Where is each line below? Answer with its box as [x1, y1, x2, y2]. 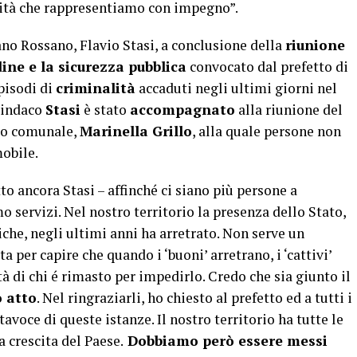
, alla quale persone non [192, 121, 341, 140]
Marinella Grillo [80, 121, 192, 140]
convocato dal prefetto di [186, 57, 348, 76]
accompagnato [130, 100, 235, 119]
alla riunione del [235, 100, 343, 119]
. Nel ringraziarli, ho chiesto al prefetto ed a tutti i [37, 288, 352, 307]
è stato [80, 100, 130, 119]
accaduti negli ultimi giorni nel [135, 78, 337, 97]
